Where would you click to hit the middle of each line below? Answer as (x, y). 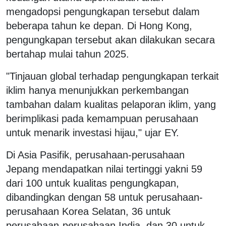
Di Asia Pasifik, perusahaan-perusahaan (95, 155)
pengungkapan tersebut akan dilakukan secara (110, 40)
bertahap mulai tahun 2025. (68, 54)
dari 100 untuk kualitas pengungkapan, (93, 183)
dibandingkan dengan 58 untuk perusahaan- (104, 197)
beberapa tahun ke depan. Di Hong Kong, (99, 25)
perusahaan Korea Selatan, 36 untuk (88, 211)
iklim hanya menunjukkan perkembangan (97, 90)
